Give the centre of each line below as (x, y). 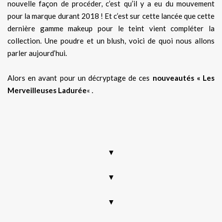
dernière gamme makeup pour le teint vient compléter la (111, 28)
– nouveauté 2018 (111, 127)
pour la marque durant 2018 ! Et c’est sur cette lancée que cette (111, 16)
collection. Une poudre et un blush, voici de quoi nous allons (111, 40)
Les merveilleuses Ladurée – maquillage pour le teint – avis (111, 115)
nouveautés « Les (184, 78)
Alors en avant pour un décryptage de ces (80, 78)
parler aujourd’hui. (37, 53)
